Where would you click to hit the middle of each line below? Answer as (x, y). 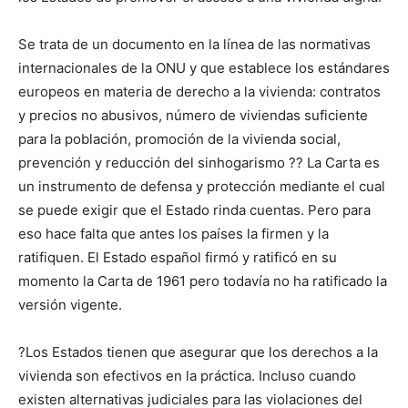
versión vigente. (70, 305)
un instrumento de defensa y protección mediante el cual (202, 187)
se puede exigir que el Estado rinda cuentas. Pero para (194, 210)
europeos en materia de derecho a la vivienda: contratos (199, 92)
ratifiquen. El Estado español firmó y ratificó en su (178, 258)
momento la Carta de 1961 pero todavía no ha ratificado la (203, 281)
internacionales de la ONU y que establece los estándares (204, 68)
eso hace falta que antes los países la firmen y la (173, 234)
